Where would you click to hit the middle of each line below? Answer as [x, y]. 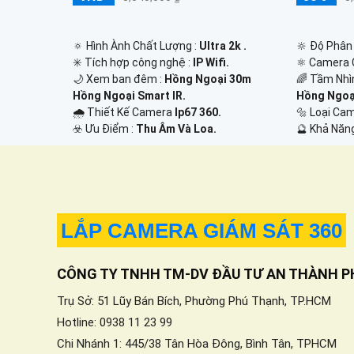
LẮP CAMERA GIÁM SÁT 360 [201, 230]
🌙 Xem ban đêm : [119, 79]
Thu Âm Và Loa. [176, 128]
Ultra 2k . [223, 45]
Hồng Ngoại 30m [208, 79]
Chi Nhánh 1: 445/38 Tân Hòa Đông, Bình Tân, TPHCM [197, 343]
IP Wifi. [211, 62]
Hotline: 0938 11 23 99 [115, 322]
